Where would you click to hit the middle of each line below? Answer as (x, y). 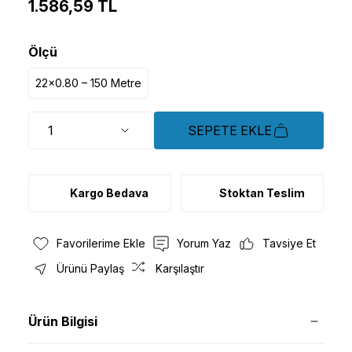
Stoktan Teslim (262, 192)
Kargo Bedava (109, 192)
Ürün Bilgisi (63, 322)
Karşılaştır (180, 268)
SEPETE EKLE (229, 130)
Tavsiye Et (289, 243)
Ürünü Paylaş (90, 268)
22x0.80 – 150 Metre (88, 82)
